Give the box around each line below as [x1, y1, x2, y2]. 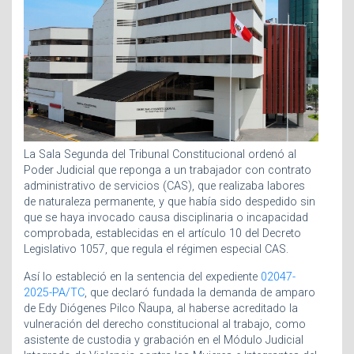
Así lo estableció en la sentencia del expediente [24, 269, 261, 284]
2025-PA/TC [24, 285, 85, 299]
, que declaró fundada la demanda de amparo [85, 285, 315, 299]
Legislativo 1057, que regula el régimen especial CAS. [24, 243, 288, 257]
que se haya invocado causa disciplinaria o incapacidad [24, 211, 308, 225]
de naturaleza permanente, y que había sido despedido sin [24, 195, 315, 209]
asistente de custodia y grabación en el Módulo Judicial [24, 333, 303, 347]
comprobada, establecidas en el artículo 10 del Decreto [24, 227, 301, 241]
